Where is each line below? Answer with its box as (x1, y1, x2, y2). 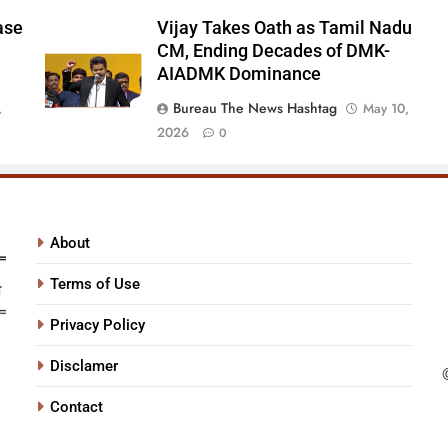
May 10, (362, 99, 409, 119)
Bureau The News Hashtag (172, 98, 337, 119)
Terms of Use (50, 275, 141, 294)
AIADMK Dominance (156, 64, 321, 85)
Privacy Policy (50, 316, 146, 335)
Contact (50, 398, 104, 417)
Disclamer (50, 357, 119, 376)
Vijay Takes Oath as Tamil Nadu (156, 18, 412, 39)
